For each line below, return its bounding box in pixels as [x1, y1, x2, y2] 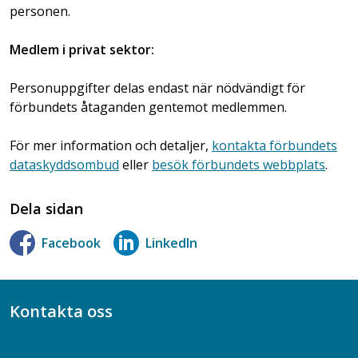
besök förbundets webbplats [152, 156, 325, 173]
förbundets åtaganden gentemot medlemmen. [10, 98, 287, 116]
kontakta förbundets [212, 137, 337, 154]
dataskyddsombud [10, 156, 119, 173]
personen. [10, 2, 70, 20]
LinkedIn [145, 233, 197, 252]
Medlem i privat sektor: [10, 41, 154, 58]
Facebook [42, 233, 101, 252]
